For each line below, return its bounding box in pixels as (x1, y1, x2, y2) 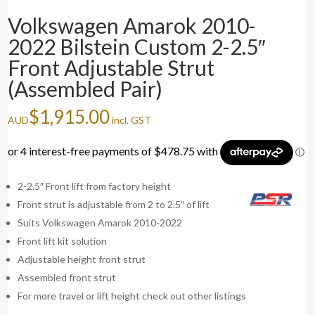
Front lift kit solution (18, 235, 108, 247)
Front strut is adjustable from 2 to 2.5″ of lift (18, 198, 210, 211)
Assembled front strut (18, 271, 117, 284)
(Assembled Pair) (8, 76, 163, 102)
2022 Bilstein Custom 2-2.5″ (8, 34, 266, 60)
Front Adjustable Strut (8, 55, 215, 81)
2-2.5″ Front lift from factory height (18, 180, 172, 193)
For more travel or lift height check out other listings (18, 290, 247, 302)
